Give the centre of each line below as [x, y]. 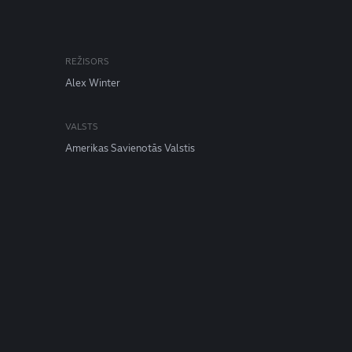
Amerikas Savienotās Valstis [130, 148]
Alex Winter [93, 83]
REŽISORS [88, 61]
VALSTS [82, 126]
